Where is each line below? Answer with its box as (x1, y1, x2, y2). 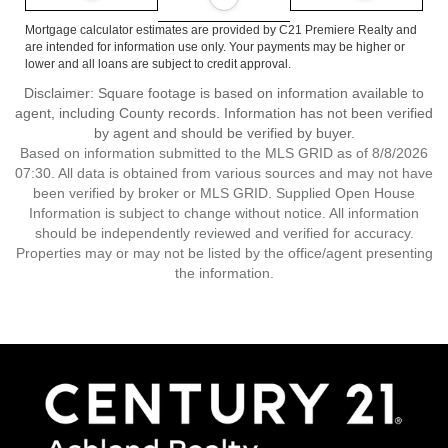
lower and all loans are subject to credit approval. (25, 57, 291, 71)
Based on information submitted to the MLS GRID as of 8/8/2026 (20, 145, 428, 161)
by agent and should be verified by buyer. (93, 125, 355, 141)
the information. (174, 265, 274, 281)
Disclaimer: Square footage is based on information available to (24, 85, 424, 101)
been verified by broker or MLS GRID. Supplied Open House (33, 185, 415, 201)
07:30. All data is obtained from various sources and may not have (15, 165, 433, 181)
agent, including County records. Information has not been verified (15, 105, 433, 121)
